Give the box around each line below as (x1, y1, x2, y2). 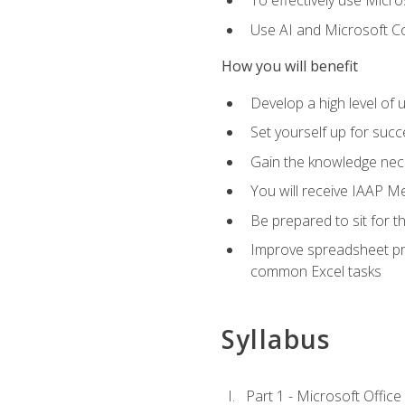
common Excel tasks (250, 261, 381, 282)
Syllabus (221, 321, 331, 356)
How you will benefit (221, 56, 358, 77)
